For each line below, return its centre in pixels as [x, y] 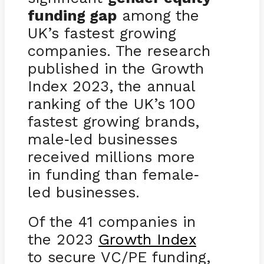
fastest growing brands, [113, 122]
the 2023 [63, 240]
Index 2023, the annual [111, 86]
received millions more [111, 157]
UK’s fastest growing [102, 33]
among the [158, 16]
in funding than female [110, 175]
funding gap [72, 16]
